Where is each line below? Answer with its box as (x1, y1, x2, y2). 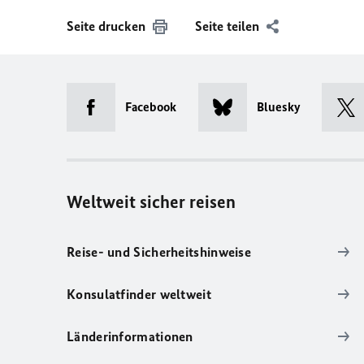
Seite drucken (67, 18, 145, 34)
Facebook (125, 99, 176, 115)
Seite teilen (195, 18, 259, 34)
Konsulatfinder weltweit (67, 286, 211, 302)
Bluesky (256, 99, 301, 115)
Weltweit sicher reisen (67, 191, 236, 213)
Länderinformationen (67, 328, 193, 344)
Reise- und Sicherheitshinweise (67, 244, 251, 260)
